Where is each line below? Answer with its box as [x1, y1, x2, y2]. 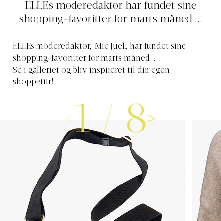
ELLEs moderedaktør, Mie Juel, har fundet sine [13, 42, 186, 51]
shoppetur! [13, 78, 54, 86]
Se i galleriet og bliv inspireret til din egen [13, 66, 170, 74]
